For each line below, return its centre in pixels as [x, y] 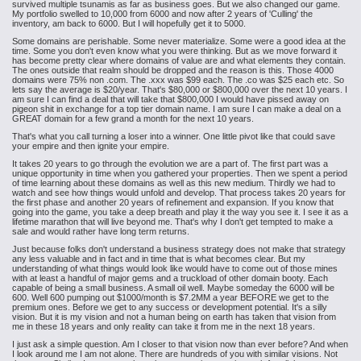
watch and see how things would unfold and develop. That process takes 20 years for [179, 193]
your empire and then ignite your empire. [91, 146]
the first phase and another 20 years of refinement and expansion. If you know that [173, 202]
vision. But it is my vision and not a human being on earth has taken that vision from [174, 317]
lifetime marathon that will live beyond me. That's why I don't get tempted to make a [172, 222]
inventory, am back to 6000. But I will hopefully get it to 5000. [129, 23]
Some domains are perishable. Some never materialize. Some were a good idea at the [179, 41]
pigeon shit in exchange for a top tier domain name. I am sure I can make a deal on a [176, 109]
